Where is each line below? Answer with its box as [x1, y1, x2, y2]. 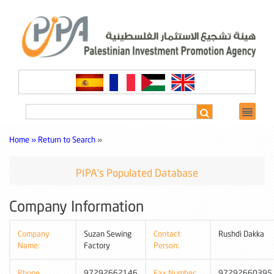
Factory [84, 240, 110, 250]
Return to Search [38, 134, 97, 144]
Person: [154, 240, 179, 250]
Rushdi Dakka [218, 228, 264, 239]
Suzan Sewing [84, 228, 131, 239]
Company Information [9, 196, 144, 215]
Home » [9, 134, 36, 144]
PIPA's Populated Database [76, 166, 198, 179]
